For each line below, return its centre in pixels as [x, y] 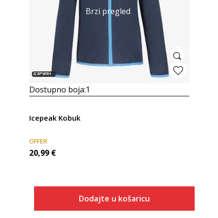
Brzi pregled [108, 11]
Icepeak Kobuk [54, 118]
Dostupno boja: [57, 90]
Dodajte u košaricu [114, 199]
